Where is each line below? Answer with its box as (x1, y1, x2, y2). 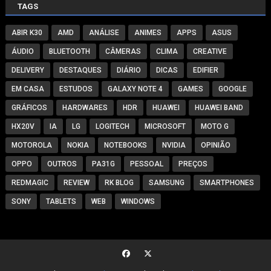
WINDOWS (120, 197, 155, 206)
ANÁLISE (88, 28, 119, 37)
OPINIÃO (200, 140, 230, 149)
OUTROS (47, 159, 77, 168)
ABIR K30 (11, 28, 42, 37)
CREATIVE (192, 47, 227, 56)
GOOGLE (218, 84, 247, 93)
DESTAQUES (59, 65, 102, 74)
